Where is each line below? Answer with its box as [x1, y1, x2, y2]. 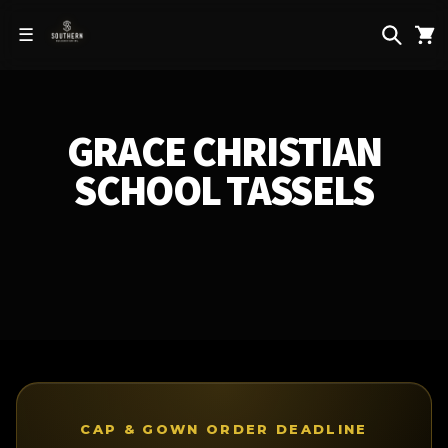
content [29, 21, 86, 41]
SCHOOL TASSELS [74, 162, 374, 217]
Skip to [29, 3, 79, 23]
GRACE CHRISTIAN [66, 123, 382, 178]
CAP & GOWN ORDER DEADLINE [80, 421, 368, 437]
